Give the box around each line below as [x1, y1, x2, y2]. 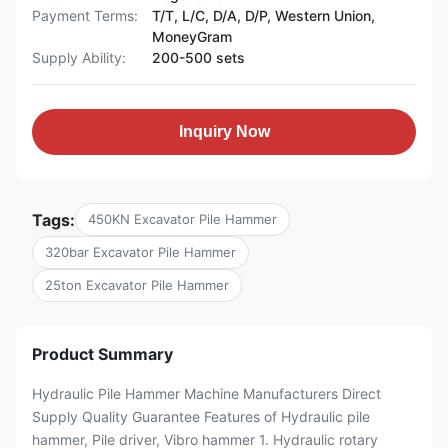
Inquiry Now [178, 123, 270, 140]
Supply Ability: [32, 49, 126, 66]
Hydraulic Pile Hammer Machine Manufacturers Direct [32, 385, 381, 402]
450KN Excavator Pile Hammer [88, 211, 277, 227]
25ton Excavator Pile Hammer [45, 277, 229, 293]
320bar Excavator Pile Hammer [45, 244, 236, 260]
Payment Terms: [32, 7, 138, 24]
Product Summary [32, 344, 173, 364]
